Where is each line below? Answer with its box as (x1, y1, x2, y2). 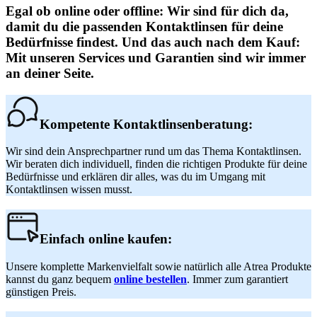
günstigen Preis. (6, 285, 76, 298)
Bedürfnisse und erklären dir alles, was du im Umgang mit (6, 171, 265, 183)
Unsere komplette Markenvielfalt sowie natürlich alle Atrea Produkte (6, 260, 311, 272)
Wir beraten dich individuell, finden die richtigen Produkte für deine (6, 158, 307, 171)
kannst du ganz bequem (6, 272, 114, 285)
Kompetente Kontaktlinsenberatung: (40, 116, 253, 132)
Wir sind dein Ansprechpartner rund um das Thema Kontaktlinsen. (6, 145, 301, 158)
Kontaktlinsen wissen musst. (6, 183, 132, 196)
